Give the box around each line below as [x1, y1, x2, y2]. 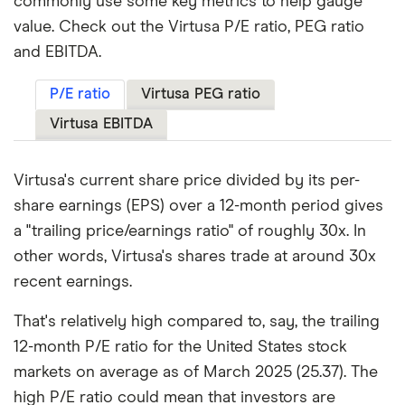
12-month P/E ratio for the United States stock [14, 339, 347, 356]
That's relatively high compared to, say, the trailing [14, 314, 380, 331]
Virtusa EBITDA [50, 117, 153, 133]
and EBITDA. [14, 44, 101, 61]
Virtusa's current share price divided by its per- [14, 173, 360, 190]
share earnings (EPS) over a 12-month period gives [14, 198, 383, 215]
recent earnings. [14, 274, 132, 291]
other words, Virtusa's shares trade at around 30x [14, 249, 376, 266]
